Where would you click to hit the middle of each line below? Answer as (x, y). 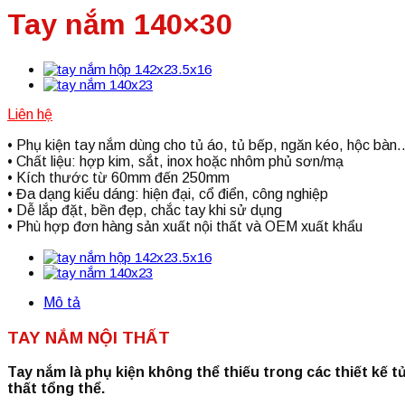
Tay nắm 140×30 (120, 25)
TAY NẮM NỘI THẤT (89, 337)
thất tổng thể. (56, 389)
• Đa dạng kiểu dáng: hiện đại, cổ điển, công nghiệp (168, 193)
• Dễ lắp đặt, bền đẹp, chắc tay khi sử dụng (145, 210)
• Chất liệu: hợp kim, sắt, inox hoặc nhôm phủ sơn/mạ (175, 161)
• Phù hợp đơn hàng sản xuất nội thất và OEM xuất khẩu (185, 226)
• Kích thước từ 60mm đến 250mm (118, 177)
